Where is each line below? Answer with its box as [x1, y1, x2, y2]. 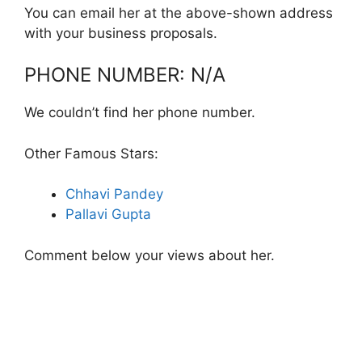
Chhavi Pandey [65, 186, 163, 202]
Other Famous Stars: [24, 145, 158, 162]
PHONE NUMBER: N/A [24, 63, 225, 86]
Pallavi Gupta [65, 206, 151, 222]
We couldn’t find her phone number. [24, 104, 255, 120]
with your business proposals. [24, 24, 217, 41]
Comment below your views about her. [24, 246, 275, 263]
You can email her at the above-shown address [24, 4, 333, 21]
